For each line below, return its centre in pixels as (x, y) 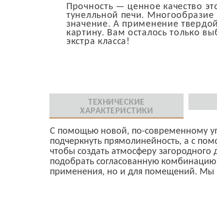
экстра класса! (98, 41)
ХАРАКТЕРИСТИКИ (117, 111)
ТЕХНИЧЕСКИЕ (116, 102)
